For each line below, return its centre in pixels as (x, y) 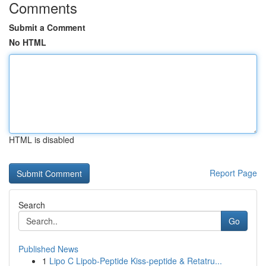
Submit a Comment (47, 27)
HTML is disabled (42, 140)
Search (32, 205)
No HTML (28, 42)
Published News (48, 249)
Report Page (233, 173)
